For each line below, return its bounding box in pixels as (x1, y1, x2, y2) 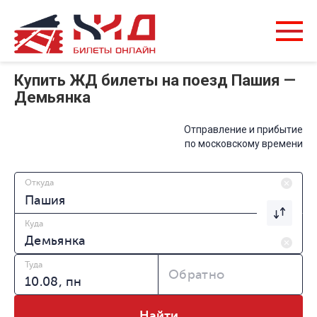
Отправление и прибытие (184, 124, 303, 136)
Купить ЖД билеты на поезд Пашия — (14, 71, 296, 90)
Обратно (168, 267, 225, 282)
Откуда (25, 178, 54, 188)
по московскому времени (185, 138, 303, 150)
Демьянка (14, 88, 91, 107)
